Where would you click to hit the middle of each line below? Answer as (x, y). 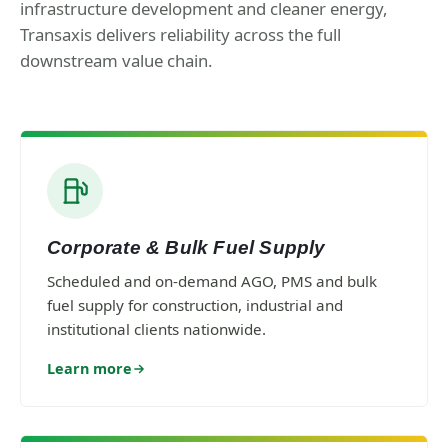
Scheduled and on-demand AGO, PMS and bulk (212, 281)
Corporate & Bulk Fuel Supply (186, 247)
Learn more (89, 368)
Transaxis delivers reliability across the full (180, 34)
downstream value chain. (116, 60)
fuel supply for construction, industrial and (195, 305)
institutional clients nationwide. (156, 329)
